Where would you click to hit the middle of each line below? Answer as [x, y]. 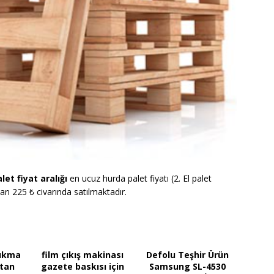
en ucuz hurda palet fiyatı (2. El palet [139, 178]
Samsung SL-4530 [187, 266]
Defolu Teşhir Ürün [187, 254]
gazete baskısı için [82, 266]
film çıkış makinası [82, 254]
